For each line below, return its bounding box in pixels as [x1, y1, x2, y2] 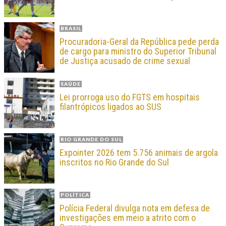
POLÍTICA [61, 192, 89, 198]
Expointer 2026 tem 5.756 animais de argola [60, 147, 218, 158]
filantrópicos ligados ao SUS [60, 101, 161, 112]
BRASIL [61, 25, 81, 32]
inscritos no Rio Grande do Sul [60, 157, 169, 168]
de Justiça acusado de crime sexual [60, 55, 190, 67]
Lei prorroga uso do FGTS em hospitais [60, 92, 200, 103]
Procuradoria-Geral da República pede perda [60, 36, 219, 47]
